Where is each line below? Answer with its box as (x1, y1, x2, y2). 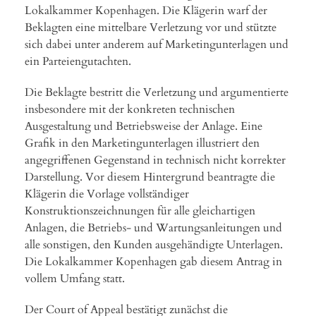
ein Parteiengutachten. (25, 53, 131, 69)
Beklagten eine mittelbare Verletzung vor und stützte (25, 19, 276, 35)
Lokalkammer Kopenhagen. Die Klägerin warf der (25, 2, 267, 18)
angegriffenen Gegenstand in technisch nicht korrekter (25, 152, 286, 168)
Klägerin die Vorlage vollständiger (25, 186, 189, 202)
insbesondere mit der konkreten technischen (25, 101, 235, 117)
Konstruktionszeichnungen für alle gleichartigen (25, 202, 255, 219)
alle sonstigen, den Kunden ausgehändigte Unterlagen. (25, 236, 283, 253)
